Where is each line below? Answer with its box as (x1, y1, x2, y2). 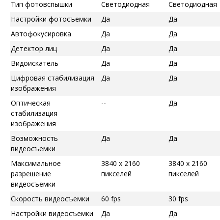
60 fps (101, 193, 121, 203)
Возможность (11, 133, 58, 143)
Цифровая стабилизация (11, 73, 94, 82)
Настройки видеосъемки (11, 208, 93, 218)
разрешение (11, 168, 51, 178)
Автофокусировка (11, 28, 71, 38)
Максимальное (11, 158, 61, 168)
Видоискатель (11, 58, 58, 68)
